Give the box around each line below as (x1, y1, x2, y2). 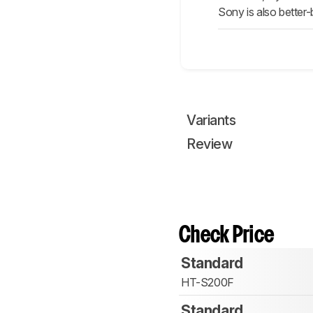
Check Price (179, 226, 275, 247)
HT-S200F (181, 275, 234, 290)
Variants (187, 112, 235, 129)
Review (187, 136, 232, 153)
